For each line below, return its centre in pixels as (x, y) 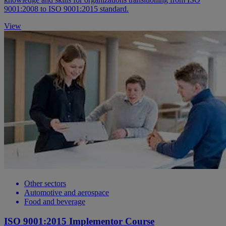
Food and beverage (55, 202)
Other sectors (45, 184)
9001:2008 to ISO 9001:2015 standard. (66, 9)
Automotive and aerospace (67, 193)
